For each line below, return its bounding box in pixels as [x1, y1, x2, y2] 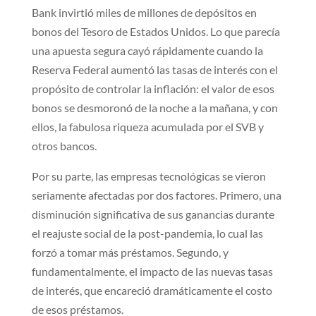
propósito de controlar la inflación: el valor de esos [31, 81, 274, 95]
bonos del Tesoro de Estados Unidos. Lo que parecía [31, 24, 280, 38]
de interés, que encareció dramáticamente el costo [31, 283, 272, 297]
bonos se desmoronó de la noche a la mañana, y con [31, 100, 278, 114]
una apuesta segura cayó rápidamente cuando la [31, 43, 263, 57]
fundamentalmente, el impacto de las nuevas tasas [31, 264, 273, 278]
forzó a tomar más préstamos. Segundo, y [31, 245, 229, 259]
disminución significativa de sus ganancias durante [31, 207, 274, 221]
